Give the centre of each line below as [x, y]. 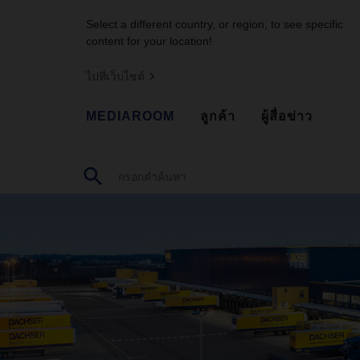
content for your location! [149, 41]
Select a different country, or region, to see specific [215, 24]
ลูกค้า [218, 116]
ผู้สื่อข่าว [287, 116]
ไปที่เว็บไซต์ [115, 76]
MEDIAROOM [130, 116]
